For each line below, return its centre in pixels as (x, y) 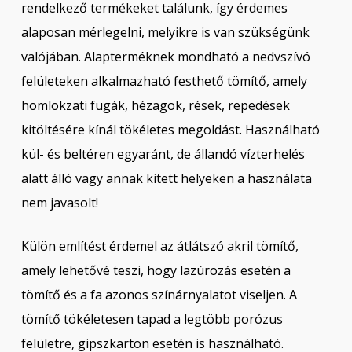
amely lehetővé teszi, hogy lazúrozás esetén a (156, 270)
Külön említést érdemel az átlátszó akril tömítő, (159, 246)
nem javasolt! (59, 203)
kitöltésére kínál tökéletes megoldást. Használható (170, 130)
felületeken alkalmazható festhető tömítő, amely (164, 81)
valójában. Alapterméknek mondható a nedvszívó (165, 57)
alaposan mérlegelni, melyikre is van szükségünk (165, 32)
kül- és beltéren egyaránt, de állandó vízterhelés (163, 154)
